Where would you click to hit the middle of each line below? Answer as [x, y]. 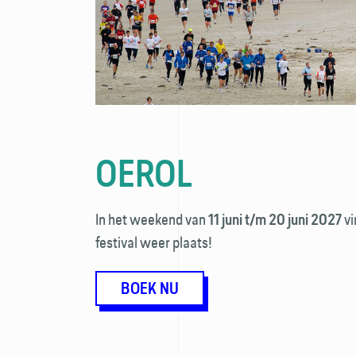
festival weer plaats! [154, 242]
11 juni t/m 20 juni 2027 [275, 220]
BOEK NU [150, 288]
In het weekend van [152, 219]
